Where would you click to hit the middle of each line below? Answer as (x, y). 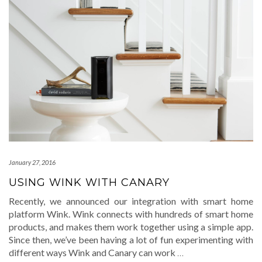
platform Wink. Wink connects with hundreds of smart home (131, 213)
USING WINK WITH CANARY (89, 182)
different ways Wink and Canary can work (93, 252)
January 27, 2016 (32, 162)
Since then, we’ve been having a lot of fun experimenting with (131, 239)
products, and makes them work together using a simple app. (131, 226)
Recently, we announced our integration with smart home (131, 201)
